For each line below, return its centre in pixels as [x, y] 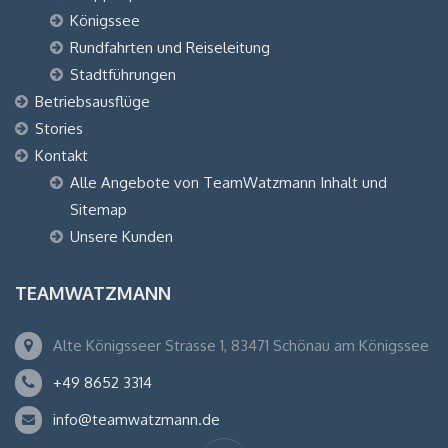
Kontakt [61, 156]
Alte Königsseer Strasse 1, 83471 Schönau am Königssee [241, 346]
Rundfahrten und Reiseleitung [170, 48]
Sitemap [98, 210]
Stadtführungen [123, 75]
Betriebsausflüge [92, 102]
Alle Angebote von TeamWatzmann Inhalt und [228, 183]
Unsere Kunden [121, 237]
